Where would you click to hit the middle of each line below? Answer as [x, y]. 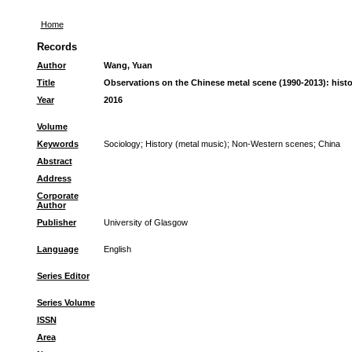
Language [57, 249]
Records [57, 47]
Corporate [57, 196]
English [117, 249]
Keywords [57, 144]
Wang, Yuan [128, 65]
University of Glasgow [145, 222]
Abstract [54, 161]
